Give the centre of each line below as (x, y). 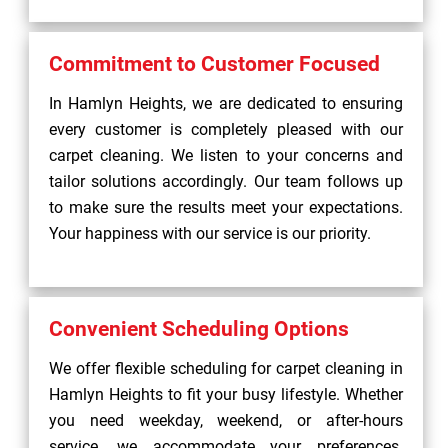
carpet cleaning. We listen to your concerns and (226, 155)
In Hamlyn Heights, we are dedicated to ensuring (226, 103)
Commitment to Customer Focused (214, 64)
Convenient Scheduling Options (199, 329)
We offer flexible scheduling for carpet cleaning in (226, 368)
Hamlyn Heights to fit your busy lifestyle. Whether (226, 394)
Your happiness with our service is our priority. (210, 233)
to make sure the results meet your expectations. (226, 207)
